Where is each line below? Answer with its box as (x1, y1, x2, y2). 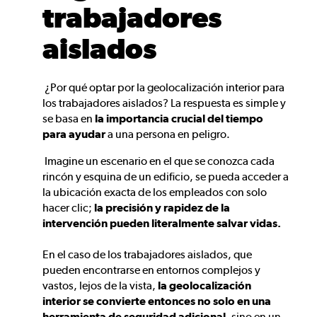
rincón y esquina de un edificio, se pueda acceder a (42, 170, 289, 184)
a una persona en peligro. (105, 127, 230, 142)
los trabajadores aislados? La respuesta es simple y (42, 96, 286, 110)
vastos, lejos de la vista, (42, 279, 156, 293)
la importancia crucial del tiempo (93, 112, 263, 126)
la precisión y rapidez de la (94, 201, 230, 215)
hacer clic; (42, 201, 94, 215)
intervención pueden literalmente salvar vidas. (42, 217, 281, 231)
